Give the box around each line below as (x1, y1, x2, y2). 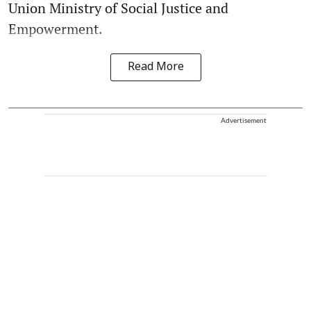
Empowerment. (8, 19, 103, 39)
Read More (127, 60, 184, 75)
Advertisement (221, 116, 267, 125)
